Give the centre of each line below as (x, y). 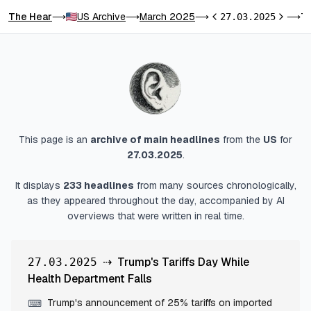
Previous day (236, 17)
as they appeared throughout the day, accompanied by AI (155, 201)
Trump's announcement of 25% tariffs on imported (160, 303)
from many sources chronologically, (215, 185)
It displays (39, 185)
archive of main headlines (155, 140)
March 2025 (167, 17)
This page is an (54, 140)
